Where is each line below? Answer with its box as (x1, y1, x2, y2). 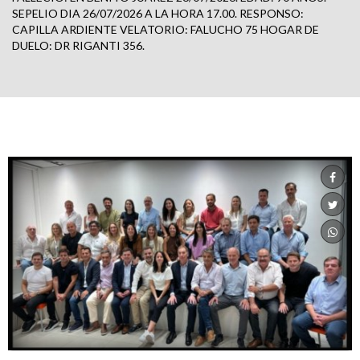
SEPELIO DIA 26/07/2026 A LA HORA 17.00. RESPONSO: (11, 6, 304, 21)
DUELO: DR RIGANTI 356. (11, 39, 145, 53)
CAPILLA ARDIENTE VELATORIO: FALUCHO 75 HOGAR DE (11, 22, 319, 37)
